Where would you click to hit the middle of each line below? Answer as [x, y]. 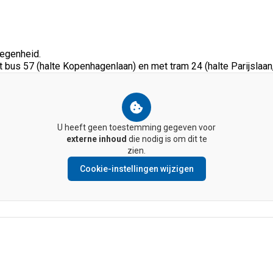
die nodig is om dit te [167, 139]
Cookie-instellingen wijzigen [136, 169]
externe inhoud [96, 139]
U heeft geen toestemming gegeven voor [136, 128]
